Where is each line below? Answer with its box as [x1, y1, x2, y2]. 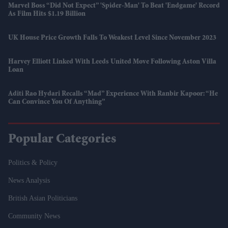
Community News [8, 212, 60, 220]
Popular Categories [8, 133, 116, 147]
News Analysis [8, 177, 50, 185]
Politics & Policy [8, 159, 58, 167]
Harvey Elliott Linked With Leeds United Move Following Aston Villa [8, 59, 216, 66]
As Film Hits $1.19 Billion [8, 11, 85, 18]
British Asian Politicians [8, 194, 77, 203]
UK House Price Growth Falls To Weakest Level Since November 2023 [8, 35, 216, 42]
